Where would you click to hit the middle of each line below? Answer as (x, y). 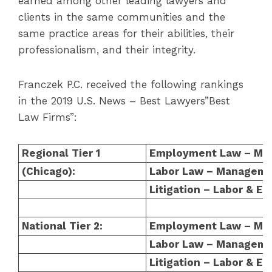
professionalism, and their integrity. (109, 50)
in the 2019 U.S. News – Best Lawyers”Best (124, 101)
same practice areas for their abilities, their (126, 33)
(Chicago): (49, 171)
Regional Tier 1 (63, 153)
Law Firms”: (49, 117)
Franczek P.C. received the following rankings (131, 84)
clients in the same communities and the (122, 17)
